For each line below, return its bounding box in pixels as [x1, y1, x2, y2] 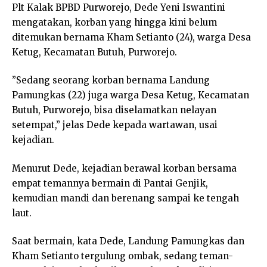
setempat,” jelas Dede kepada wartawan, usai [12, 119, 218, 131]
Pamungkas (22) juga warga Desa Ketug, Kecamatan [12, 89, 249, 101]
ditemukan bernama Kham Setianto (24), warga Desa [12, 31, 251, 43]
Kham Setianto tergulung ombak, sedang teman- [12, 250, 233, 262]
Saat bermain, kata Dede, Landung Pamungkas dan [12, 235, 244, 247]
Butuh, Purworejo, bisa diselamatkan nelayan [12, 104, 216, 116]
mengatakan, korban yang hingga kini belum [12, 16, 217, 28]
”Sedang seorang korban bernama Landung [12, 74, 210, 86]
